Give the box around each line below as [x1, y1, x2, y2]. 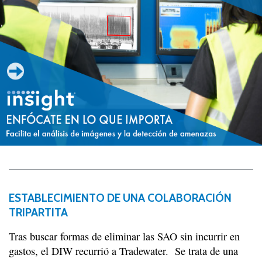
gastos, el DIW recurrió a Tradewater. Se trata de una [9, 244, 238, 258]
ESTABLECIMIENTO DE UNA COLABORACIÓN [9, 191, 232, 205]
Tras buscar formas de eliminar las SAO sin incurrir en [9, 229, 240, 244]
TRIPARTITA [9, 205, 68, 220]
